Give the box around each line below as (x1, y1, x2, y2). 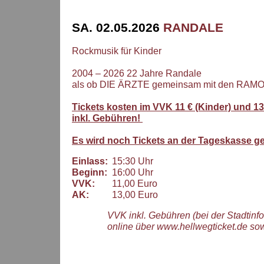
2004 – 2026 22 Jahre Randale (72, 68, 202, 78)
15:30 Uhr (107, 156, 153, 166)
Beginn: (72, 167, 107, 177)
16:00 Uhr (107, 167, 153, 177)
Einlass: (72, 156, 108, 166)
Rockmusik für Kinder (72, 45, 161, 56)
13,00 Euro (107, 189, 158, 200)
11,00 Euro (107, 178, 157, 189)
